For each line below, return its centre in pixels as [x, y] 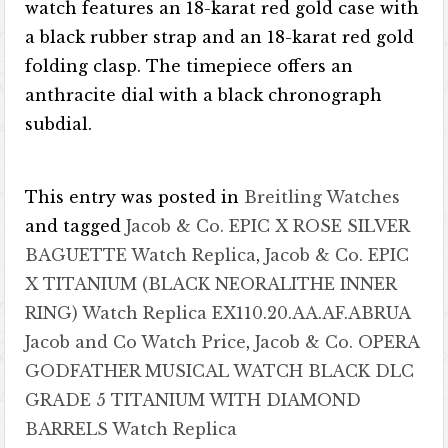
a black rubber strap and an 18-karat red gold [220, 37]
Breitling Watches [322, 197]
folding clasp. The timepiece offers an [189, 66]
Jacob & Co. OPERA [337, 342]
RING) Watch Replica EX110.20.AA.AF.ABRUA [218, 313]
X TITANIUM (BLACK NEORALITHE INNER [211, 284]
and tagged [76, 226]
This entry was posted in [135, 197]
